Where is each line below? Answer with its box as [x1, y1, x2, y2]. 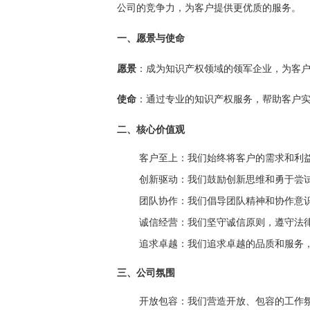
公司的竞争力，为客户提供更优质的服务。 [117, 1, 301, 13]
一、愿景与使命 [117, 32, 185, 44]
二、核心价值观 [117, 123, 185, 135]
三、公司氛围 [117, 266, 175, 278]
